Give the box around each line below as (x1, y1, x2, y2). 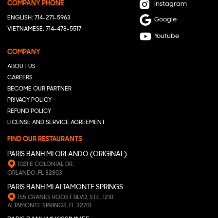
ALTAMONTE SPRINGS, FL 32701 (7, 202, 91, 209)
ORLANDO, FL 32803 (7, 169, 62, 176)
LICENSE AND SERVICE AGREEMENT (7, 119, 105, 126)
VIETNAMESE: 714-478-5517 (7, 26, 81, 33)
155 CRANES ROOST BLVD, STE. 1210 (18, 194, 113, 200)
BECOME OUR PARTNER (7, 86, 72, 92)
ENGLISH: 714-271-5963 (7, 15, 71, 21)
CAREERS (7, 74, 33, 81)
